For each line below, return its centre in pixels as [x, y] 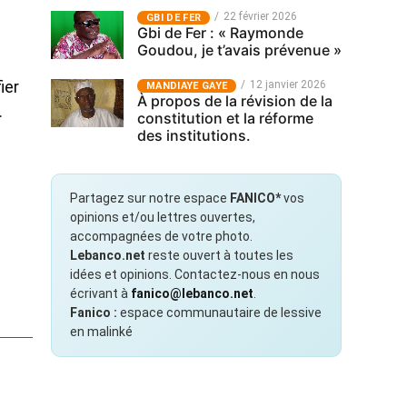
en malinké [101, 332]
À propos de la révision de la [235, 101]
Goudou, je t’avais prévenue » [239, 50]
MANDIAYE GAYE [187, 86]
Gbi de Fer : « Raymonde [220, 33]
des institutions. [194, 135]
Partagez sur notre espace [150, 198]
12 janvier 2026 [288, 84]
